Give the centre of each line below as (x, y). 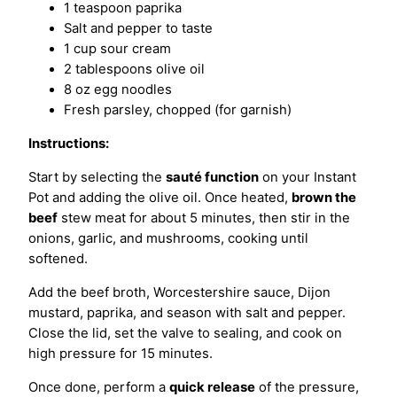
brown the (324, 198)
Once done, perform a (99, 387)
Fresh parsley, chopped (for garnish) (178, 110)
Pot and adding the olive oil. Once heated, (160, 198)
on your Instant (307, 178)
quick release (212, 387)
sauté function (212, 178)
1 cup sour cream (117, 49)
